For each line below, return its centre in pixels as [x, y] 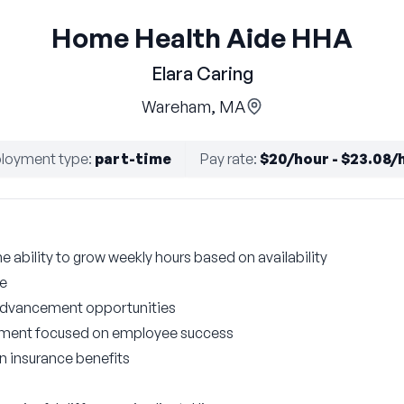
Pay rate [227, 159]
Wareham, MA [193, 106]
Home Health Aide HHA [202, 37]
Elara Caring [202, 73]
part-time [133, 159]
